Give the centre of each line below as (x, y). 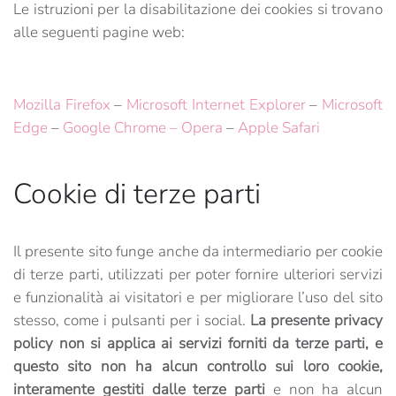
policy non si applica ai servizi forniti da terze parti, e (198, 343)
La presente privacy (316, 320)
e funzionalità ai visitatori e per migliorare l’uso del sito (198, 297)
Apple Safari (279, 128)
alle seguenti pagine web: (99, 32)
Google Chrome (114, 128)
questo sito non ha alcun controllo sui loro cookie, (198, 366)
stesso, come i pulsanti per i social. (132, 320)
